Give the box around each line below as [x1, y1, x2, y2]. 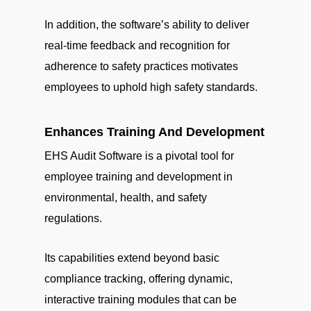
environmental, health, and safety [44, 192, 207, 203]
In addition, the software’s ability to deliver [44, 19, 249, 31]
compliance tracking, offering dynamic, [44, 273, 233, 285]
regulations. [44, 212, 102, 224]
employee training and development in [44, 171, 233, 183]
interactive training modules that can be [44, 294, 237, 305]
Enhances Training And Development [44, 124, 264, 139]
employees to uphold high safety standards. [44, 81, 258, 93]
